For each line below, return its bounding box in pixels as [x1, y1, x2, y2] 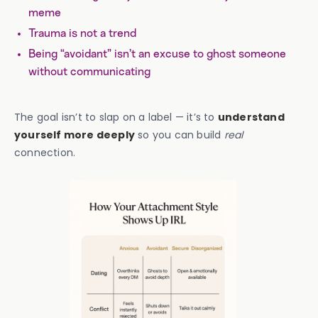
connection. [14, 146, 76, 160]
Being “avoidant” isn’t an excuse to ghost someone [28, 48, 286, 60]
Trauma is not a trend [28, 28, 136, 39]
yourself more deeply [14, 128, 135, 142]
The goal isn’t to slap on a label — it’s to [14, 110, 218, 124]
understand [217, 110, 285, 124]
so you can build [135, 128, 224, 142]
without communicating [28, 66, 150, 77]
